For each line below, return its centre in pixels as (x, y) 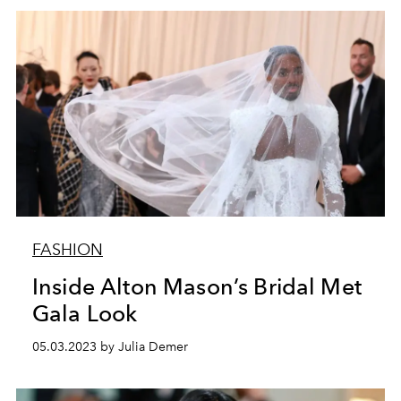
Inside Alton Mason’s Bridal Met (196, 286)
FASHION (67, 250)
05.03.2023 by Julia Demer (110, 347)
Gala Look (85, 313)
